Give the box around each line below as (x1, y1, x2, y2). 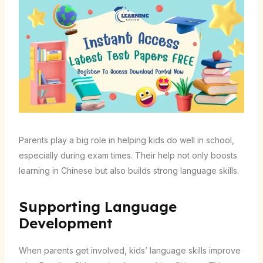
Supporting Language (18, 197, 177, 215)
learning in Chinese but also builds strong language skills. (18, 165, 239, 176)
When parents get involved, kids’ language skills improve (18, 245, 241, 255)
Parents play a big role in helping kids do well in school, (18, 134, 234, 145)
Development (18, 214, 113, 232)
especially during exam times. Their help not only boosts (18, 150, 237, 160)
